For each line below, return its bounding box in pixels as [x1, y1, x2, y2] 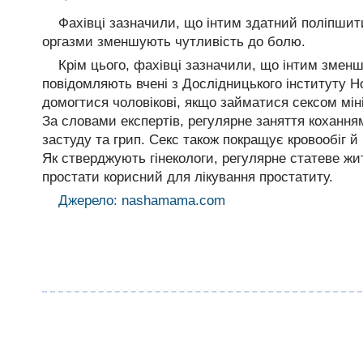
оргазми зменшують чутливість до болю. [42, 34, 305, 49]
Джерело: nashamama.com [58, 193, 225, 208]
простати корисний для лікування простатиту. [42, 169, 333, 185]
